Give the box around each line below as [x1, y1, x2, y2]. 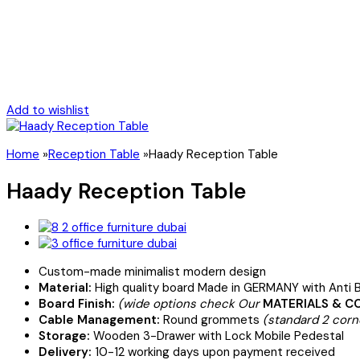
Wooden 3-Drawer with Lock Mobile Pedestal [90, 328, 344, 345]
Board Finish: [39, 296, 115, 313]
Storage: [39, 328, 90, 345]
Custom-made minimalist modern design [39, 264, 266, 280]
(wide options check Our [118, 296, 260, 313]
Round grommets [160, 312, 263, 329]
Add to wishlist [6, 102, 89, 118]
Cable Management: [39, 312, 160, 329]
